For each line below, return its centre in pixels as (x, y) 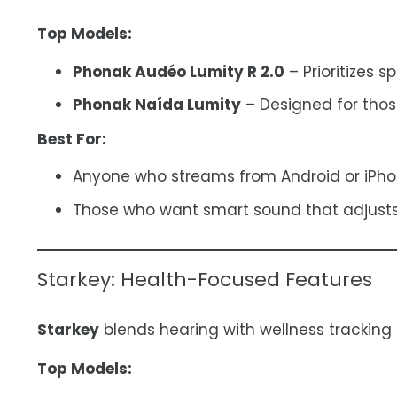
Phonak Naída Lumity (157, 104)
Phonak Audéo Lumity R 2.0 (179, 71)
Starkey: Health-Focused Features (205, 279)
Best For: (72, 139)
